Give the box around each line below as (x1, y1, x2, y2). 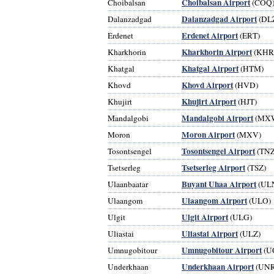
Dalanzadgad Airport (182, 12, 257, 25)
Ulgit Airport (182, 210, 228, 223)
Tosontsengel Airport (182, 144, 255, 157)
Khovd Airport (182, 78, 233, 91)
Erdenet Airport (182, 29, 238, 42)
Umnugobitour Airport (182, 243, 262, 256)
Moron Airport (182, 128, 235, 141)
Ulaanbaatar (108, 178, 148, 190)
